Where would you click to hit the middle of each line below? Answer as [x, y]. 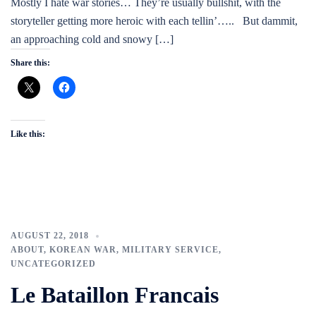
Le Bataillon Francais [115, 295]
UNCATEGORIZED [53, 264]
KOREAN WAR [83, 250]
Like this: [28, 134]
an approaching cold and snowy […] [92, 39]
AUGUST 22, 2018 [50, 236]
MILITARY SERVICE [170, 250]
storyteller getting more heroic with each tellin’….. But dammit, [154, 21]
